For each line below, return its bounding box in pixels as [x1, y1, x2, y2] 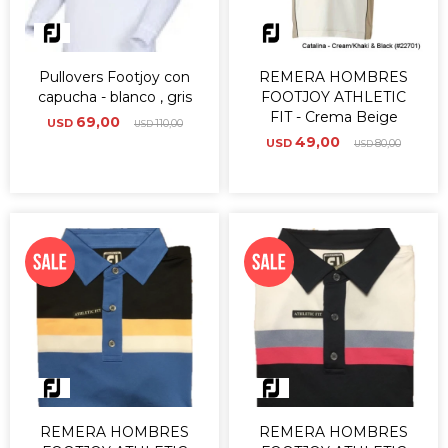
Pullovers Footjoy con [39, 68, 190, 86]
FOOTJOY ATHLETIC [261, 88, 406, 106]
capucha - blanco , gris [37, 88, 192, 106]
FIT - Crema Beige [269, 108, 398, 126]
